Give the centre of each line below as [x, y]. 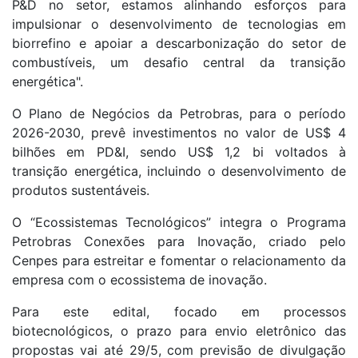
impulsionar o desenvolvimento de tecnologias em [179, 24]
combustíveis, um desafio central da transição [179, 62]
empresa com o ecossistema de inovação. [141, 279]
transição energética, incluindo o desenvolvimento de [179, 171]
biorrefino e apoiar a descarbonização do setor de [179, 43]
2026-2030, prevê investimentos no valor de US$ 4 [179, 132]
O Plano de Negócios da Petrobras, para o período [179, 113]
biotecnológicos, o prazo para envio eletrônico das [179, 330]
